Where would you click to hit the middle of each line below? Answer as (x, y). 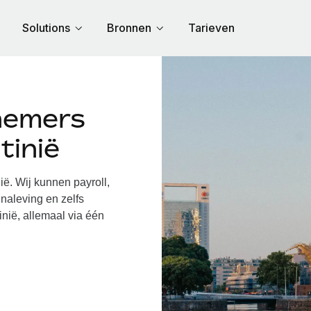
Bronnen (129, 28)
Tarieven (211, 28)
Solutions (46, 28)
